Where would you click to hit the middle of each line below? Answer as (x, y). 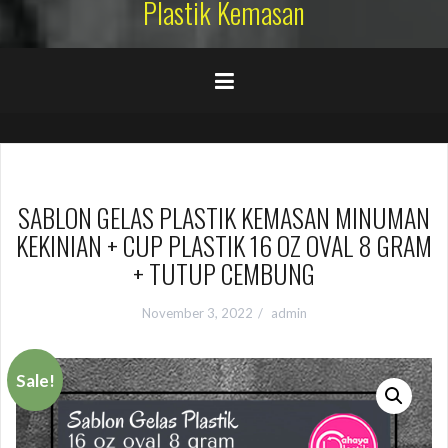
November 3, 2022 (197, 312)
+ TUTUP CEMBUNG (224, 273)
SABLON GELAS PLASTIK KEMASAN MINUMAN (224, 217)
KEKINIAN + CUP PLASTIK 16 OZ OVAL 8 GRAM (224, 245)
